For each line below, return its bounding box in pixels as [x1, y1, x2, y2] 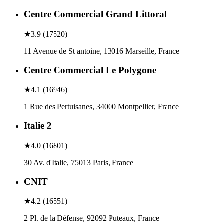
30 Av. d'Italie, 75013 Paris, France [24, 158, 133, 166]
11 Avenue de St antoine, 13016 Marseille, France [24, 46, 179, 55]
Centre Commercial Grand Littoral [24, 9, 166, 20]
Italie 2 [24, 120, 52, 131]
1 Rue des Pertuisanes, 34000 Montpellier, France [24, 102, 179, 111]
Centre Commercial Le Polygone [24, 64, 156, 75]
